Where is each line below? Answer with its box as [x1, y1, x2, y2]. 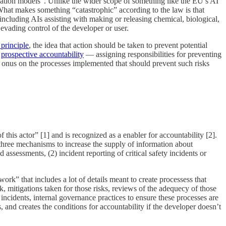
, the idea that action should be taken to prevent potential [29, 40, 207, 49]
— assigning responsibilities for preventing [84, 49, 221, 59]
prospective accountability [1, 49, 84, 59]
